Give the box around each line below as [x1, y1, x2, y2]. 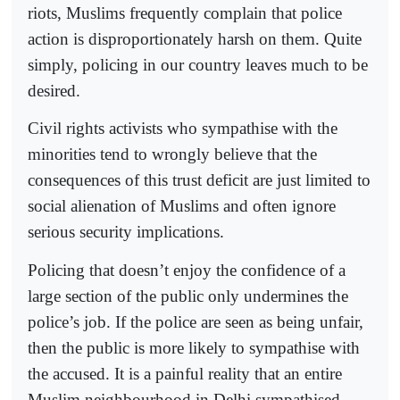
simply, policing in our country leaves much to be [28, 54, 368, 74]
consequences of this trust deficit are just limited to [28, 171, 371, 190]
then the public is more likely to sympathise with [28, 337, 360, 357]
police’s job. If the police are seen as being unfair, [28, 312, 363, 331]
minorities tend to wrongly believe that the [28, 145, 317, 164]
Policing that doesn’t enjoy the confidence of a [28, 260, 346, 279]
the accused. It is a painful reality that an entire [28, 363, 342, 383]
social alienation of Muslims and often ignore [28, 196, 336, 216]
